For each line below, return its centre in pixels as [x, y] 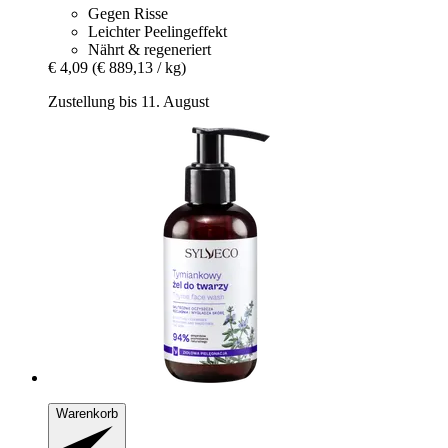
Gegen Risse [128, 13]
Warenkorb [87, 413]
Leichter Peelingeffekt [157, 31]
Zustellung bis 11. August [128, 101]
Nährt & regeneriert [149, 49]
